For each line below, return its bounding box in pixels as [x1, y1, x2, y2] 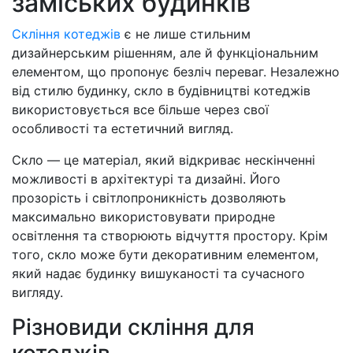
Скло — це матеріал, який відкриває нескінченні [12, 152, 315, 169]
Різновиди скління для [12, 314, 255, 341]
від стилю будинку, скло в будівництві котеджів [12, 83, 310, 99]
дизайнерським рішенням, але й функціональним [12, 45, 318, 61]
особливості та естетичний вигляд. [12, 121, 233, 137]
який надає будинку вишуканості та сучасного [12, 266, 305, 282]
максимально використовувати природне [12, 209, 275, 225]
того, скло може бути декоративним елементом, [12, 247, 318, 263]
